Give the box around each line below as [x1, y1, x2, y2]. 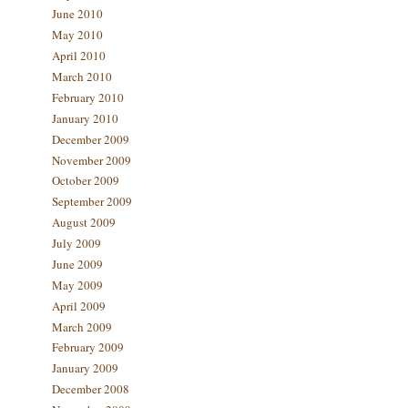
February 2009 [51, 339, 124, 356]
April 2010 [51, 47, 106, 65]
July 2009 [51, 235, 101, 251]
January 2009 [51, 360, 118, 377]
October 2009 [51, 172, 119, 189]
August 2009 [51, 214, 116, 231]
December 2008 [51, 381, 129, 398]
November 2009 [51, 151, 131, 168]
